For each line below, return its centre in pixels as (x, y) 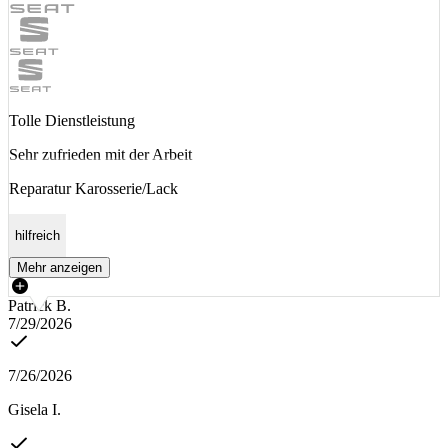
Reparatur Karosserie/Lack (93, 188)
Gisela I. (34, 410)
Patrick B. (39, 306)
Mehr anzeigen (59, 268)
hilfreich (37, 236)
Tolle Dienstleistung (72, 120)
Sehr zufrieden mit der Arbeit (100, 154)
